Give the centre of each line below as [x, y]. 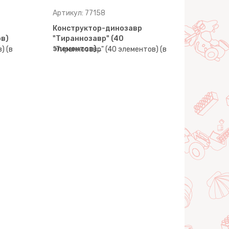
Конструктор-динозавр [98, 29]
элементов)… [77, 49]
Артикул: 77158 [79, 13]
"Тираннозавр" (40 [88, 39]
